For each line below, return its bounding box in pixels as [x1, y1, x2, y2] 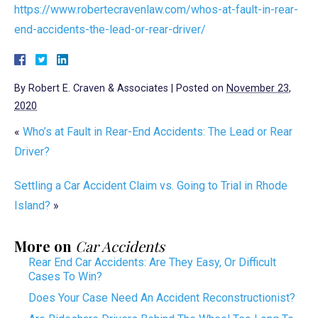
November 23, [226, 82, 291, 94]
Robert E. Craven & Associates [28, 82, 168, 94]
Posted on [176, 82, 226, 94]
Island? [14, 198, 50, 212]
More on [14, 236, 75, 256]
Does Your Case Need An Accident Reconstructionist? [28, 290, 295, 305]
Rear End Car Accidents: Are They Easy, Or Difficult [28, 255, 276, 269]
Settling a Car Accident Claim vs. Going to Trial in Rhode [14, 178, 287, 192]
